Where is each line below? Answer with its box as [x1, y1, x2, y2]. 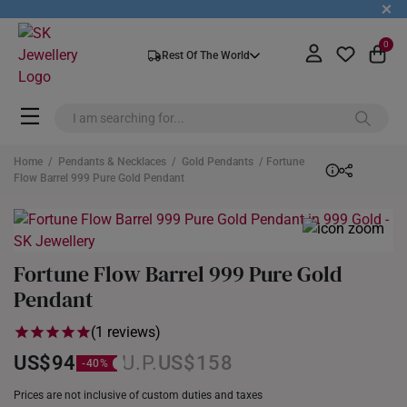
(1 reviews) [91, 323, 161, 341]
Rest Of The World [161, 49, 250, 62]
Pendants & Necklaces [58, 155, 166, 168]
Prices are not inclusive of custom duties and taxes [14, 389, 263, 402]
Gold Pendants [182, 155, 253, 168]
